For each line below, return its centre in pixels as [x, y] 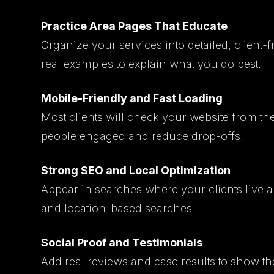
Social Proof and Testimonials [122, 242]
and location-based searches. [118, 208]
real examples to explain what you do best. [151, 64]
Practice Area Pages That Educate [135, 26]
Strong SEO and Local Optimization [136, 170]
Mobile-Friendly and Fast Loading [132, 98]
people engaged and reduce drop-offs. [143, 136]
